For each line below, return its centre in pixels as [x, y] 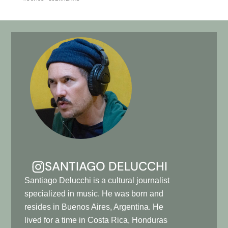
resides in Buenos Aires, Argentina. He [94, 207]
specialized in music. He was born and [94, 194]
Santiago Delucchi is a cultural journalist [97, 181]
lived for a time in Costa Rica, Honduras [96, 220]
